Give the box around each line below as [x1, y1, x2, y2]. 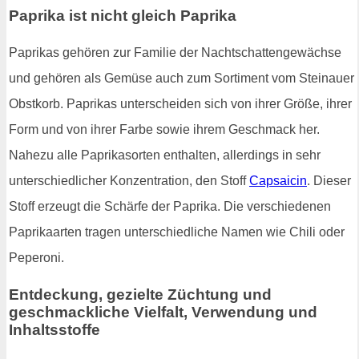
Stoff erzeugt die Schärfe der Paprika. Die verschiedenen [9, 199, 331, 213]
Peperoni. [9, 250, 64, 264]
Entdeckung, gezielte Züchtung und [9, 285, 272, 303]
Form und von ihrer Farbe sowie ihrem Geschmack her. [9, 122, 320, 136]
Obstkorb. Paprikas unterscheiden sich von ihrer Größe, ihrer [9, 96, 352, 111]
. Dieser [307, 173, 351, 188]
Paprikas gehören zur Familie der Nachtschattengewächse [9, 45, 341, 59]
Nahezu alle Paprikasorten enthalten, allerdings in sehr [9, 147, 321, 162]
